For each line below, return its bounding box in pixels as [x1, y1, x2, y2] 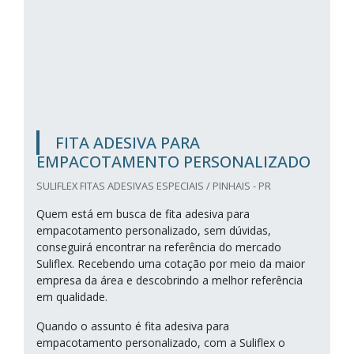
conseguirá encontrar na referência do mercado [36, 239, 281, 254]
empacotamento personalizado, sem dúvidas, [36, 223, 271, 238]
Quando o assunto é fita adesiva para [36, 318, 229, 333]
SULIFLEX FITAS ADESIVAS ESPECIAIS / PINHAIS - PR [36, 179, 271, 193]
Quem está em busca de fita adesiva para [36, 206, 250, 221]
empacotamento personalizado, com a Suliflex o [36, 335, 285, 350]
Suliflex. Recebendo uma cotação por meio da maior [36, 256, 305, 271]
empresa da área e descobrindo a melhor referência [36, 273, 303, 288]
